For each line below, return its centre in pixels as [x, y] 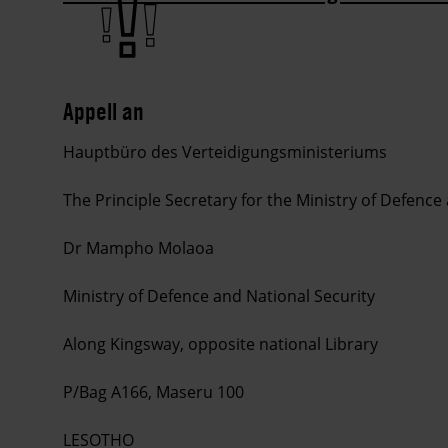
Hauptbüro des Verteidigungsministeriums [225, 151]
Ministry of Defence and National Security [219, 295]
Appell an [103, 110]
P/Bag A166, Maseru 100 [153, 391]
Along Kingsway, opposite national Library [220, 343]
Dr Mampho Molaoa [138, 247]
